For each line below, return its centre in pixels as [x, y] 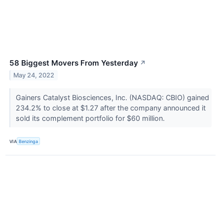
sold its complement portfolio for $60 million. [91, 118]
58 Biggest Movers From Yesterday [74, 63]
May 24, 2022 [34, 75]
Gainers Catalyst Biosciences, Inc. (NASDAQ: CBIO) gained [112, 98]
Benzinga [29, 141]
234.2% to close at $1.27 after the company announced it [110, 108]
